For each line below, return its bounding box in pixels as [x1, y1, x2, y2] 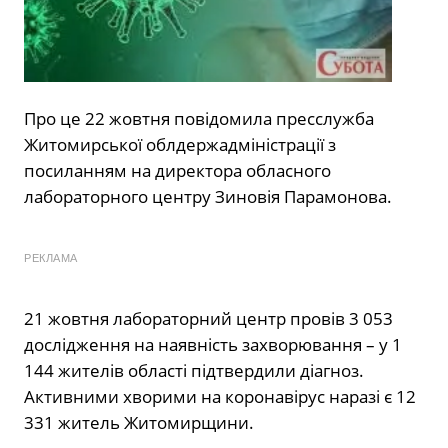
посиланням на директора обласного [24, 158, 331, 182]
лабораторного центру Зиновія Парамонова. [24, 184, 392, 208]
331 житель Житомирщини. [24, 410, 254, 434]
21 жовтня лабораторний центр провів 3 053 [24, 306, 393, 330]
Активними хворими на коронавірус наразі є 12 [24, 384, 416, 408]
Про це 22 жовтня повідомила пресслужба [24, 106, 374, 130]
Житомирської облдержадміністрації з [24, 132, 336, 156]
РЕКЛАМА [24, 251, 78, 264]
